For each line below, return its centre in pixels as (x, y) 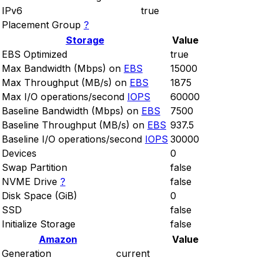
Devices (19, 154)
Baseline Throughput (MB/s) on (73, 125)
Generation (27, 254)
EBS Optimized (34, 55)
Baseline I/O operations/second (72, 139)
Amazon (58, 240)
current (133, 254)
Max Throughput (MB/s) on (64, 83)
